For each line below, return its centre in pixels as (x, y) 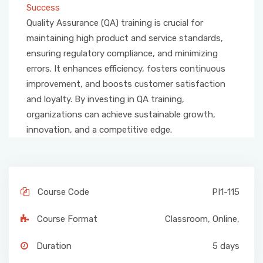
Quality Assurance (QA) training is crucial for (115, 23)
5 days (226, 246)
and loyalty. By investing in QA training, (105, 99)
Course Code (63, 192)
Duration (54, 246)
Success (43, 7)
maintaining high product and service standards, (125, 38)
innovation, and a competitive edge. (99, 129)
